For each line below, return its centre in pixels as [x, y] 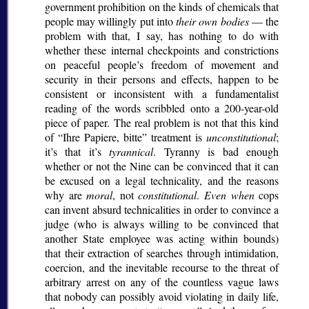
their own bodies [212, 21]
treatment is [177, 137]
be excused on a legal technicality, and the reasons [162, 181]
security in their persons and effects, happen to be [162, 79]
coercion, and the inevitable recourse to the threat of [162, 268]
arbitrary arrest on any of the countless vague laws [162, 282]
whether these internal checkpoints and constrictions [162, 50]
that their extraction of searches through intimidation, [162, 253]
